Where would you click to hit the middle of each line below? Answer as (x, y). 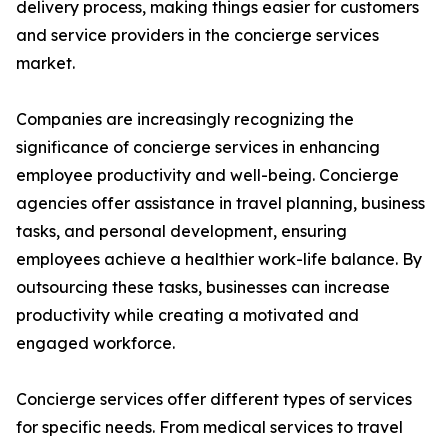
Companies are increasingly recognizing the (185, 119)
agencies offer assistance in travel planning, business (220, 203)
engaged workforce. (95, 343)
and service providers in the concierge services (197, 35)
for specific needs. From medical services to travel (209, 427)
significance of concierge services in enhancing (198, 147)
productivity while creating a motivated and (187, 315)
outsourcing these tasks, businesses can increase (203, 287)
